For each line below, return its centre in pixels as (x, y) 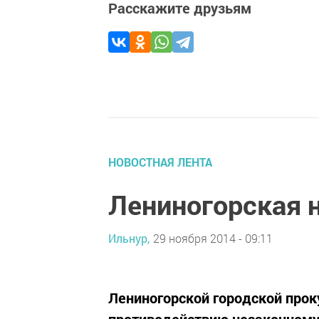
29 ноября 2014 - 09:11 (213, 238)
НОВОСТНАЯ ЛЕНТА (160, 162)
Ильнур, (129, 238)
